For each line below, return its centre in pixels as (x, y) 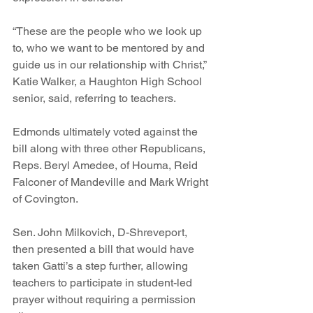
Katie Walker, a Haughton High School (109, 82)
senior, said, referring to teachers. (94, 99)
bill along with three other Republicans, (110, 149)
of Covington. (45, 199)
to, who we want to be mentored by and (110, 48)
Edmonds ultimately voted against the (107, 132)
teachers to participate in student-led (104, 283)
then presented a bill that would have (105, 249)
